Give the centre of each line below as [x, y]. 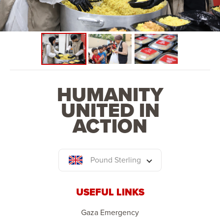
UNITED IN [110, 110]
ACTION [110, 126]
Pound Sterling [116, 160]
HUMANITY [110, 94]
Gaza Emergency [110, 212]
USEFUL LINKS [110, 192]
